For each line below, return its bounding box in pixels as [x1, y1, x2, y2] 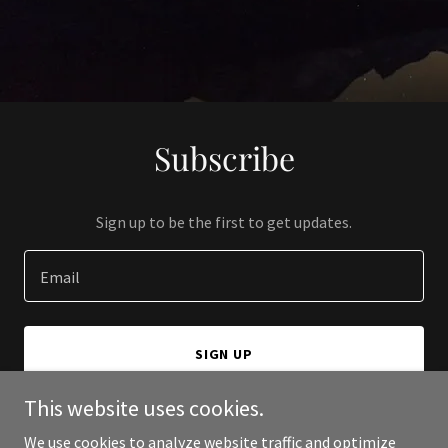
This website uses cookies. [24, 394, 264, 422]
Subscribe [153, 136, 295, 179]
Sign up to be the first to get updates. [96, 212, 352, 232]
